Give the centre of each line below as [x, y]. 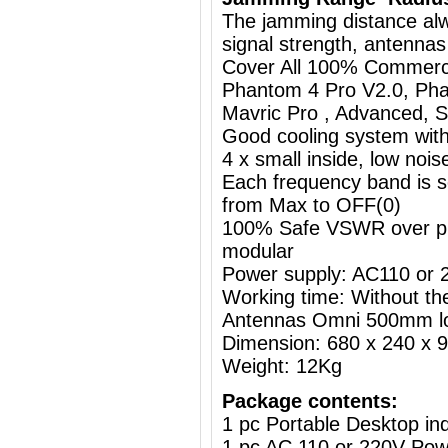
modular [258, 251]
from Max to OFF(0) [311, 205]
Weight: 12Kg [282, 366]
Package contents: [310, 401]
